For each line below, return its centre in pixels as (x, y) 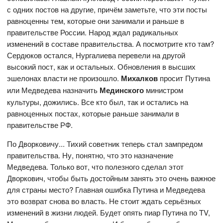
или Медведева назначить (54, 90)
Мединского (122, 90)
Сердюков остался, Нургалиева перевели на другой (96, 55)
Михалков (140, 78)
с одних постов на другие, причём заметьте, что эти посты (107, 9)
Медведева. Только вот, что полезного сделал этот (96, 167)
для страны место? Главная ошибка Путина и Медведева (106, 189)
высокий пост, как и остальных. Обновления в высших (102, 66)
